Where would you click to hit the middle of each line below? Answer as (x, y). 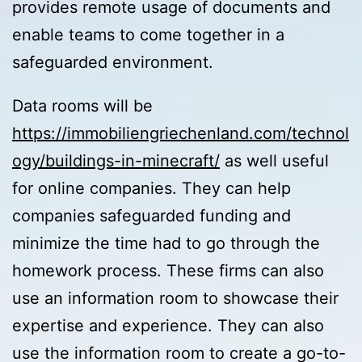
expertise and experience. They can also (168, 326)
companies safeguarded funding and (152, 216)
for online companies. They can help (152, 189)
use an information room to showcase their (175, 299)
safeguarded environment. (113, 63)
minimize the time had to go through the (166, 244)
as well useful (274, 161)
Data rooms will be (82, 106)
